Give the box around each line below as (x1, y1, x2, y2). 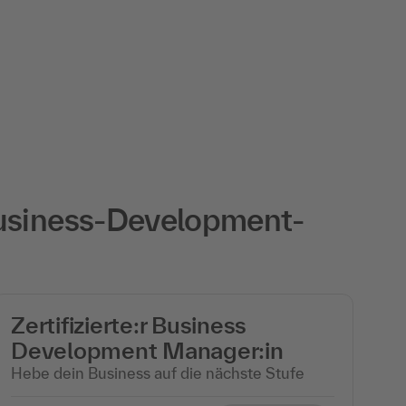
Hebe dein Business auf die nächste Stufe (11, 363, 304, 382)
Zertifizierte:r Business (11, 311, 247, 338)
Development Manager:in (11, 336, 284, 363)
